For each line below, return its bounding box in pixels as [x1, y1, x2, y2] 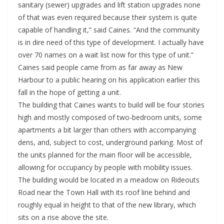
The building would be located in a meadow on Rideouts [18, 175, 199, 185]
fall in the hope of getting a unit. [18, 87, 121, 97]
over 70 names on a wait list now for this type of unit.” [18, 50, 193, 60]
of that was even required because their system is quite [18, 12, 197, 22]
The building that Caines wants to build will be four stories [18, 100, 204, 110]
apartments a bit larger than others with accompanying [18, 125, 196, 135]
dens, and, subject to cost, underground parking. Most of [18, 137, 202, 147]
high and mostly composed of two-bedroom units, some [18, 112, 202, 122]
